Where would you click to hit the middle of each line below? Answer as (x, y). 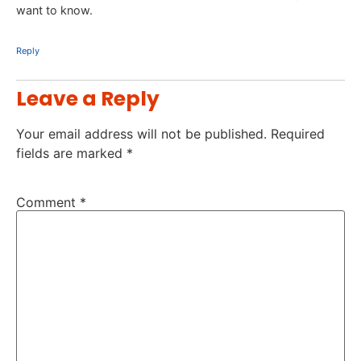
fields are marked (71, 154)
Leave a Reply (88, 99)
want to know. (54, 10)
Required (298, 134)
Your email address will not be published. (141, 134)
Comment (48, 203)
